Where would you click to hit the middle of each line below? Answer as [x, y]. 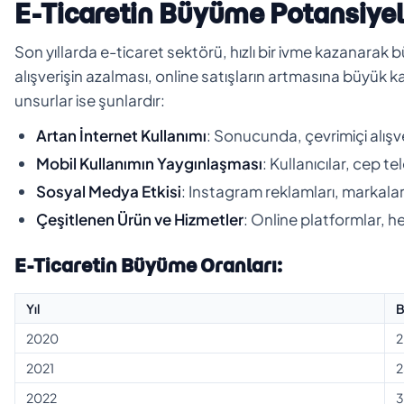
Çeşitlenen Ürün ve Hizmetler [140, 219]
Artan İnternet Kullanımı [121, 135]
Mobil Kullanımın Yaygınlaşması [149, 163]
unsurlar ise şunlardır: [90, 100]
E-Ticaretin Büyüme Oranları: [148, 265]
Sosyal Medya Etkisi [109, 191]
